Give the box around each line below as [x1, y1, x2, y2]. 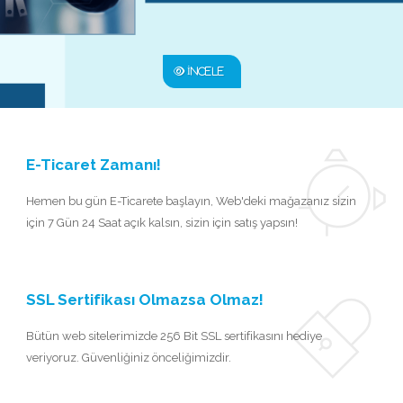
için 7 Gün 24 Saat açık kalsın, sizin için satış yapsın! [26, 216, 298, 229]
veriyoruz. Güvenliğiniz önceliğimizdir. [26, 351, 231, 364]
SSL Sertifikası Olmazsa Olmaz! [26, 291, 264, 309]
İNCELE [184, 66, 224, 76]
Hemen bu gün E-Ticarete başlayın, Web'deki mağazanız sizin [26, 194, 356, 208]
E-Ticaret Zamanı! [26, 156, 161, 174]
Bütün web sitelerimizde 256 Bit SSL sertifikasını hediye [26, 329, 322, 343]
